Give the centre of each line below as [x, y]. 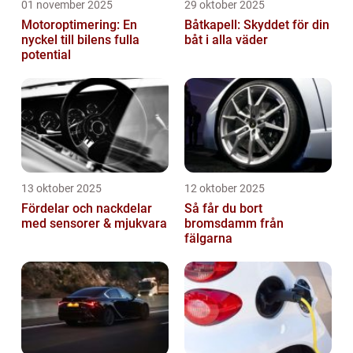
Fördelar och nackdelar [87, 209]
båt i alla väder [226, 40]
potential [46, 55]
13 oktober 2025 [61, 189]
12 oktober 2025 [225, 189]
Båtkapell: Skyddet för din [257, 25]
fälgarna [208, 239]
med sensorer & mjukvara [94, 224]
